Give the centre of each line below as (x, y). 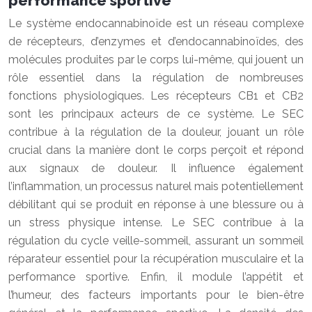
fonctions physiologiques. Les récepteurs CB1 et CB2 (156, 96)
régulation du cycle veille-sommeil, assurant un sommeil (156, 241)
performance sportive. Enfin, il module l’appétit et (156, 277)
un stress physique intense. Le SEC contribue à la (156, 223)
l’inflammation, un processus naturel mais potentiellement (156, 186)
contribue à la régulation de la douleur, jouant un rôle (156, 132)
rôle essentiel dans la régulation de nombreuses (156, 78)
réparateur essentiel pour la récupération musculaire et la (156, 259)
